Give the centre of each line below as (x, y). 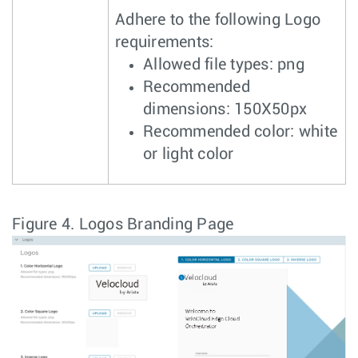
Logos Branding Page (156, 225)
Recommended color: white (240, 132)
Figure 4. (46, 225)
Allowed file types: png (224, 65)
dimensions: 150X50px (225, 110)
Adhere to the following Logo (218, 20)
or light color (189, 155)
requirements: (165, 43)
